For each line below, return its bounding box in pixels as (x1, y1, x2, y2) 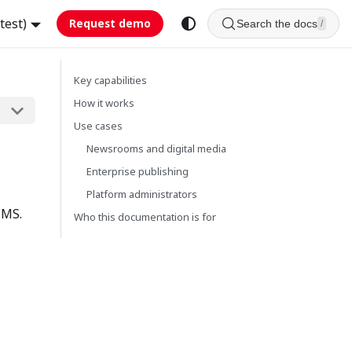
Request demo (69, 16, 151, 31)
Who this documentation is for (74, 210, 216, 224)
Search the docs (236, 17, 317, 30)
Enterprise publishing (86, 164, 189, 178)
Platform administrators (86, 187, 197, 201)
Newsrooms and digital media (86, 141, 226, 156)
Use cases (74, 119, 123, 133)
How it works (74, 96, 134, 110)
